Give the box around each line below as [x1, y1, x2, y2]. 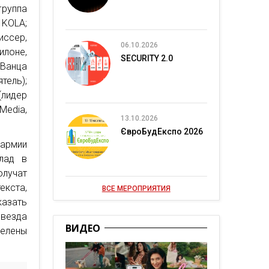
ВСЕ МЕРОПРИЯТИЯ [101, 184, 171, 193]
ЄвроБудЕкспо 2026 [120, 127, 203, 136]
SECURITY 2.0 [120, 53, 173, 63]
